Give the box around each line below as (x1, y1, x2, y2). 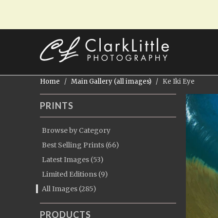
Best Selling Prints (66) (42, 141, 119, 149)
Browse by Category (42, 126, 110, 135)
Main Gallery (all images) (71, 77, 151, 86)
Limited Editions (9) (42, 170, 108, 179)
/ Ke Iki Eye (153, 77, 195, 86)
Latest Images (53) (42, 155, 104, 164)
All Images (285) (42, 184, 96, 193)
